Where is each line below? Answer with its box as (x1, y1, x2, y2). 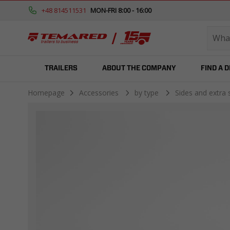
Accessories (79, 88, 121, 98)
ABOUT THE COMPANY (102, 65, 176, 72)
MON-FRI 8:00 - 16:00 (90, 6, 151, 15)
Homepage (27, 88, 65, 98)
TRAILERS (44, 65, 78, 72)
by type (135, 88, 161, 98)
